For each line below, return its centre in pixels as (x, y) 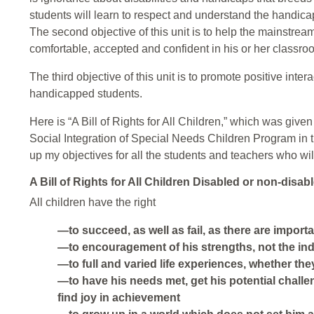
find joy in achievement (119, 298)
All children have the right (93, 203)
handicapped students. (86, 94)
